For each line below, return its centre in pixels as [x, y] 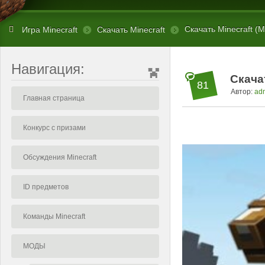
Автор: [243, 91]
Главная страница [54, 98]
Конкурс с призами [54, 127]
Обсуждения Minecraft [60, 157]
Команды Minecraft [54, 216]
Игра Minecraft [50, 30]
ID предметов [46, 187]
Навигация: [48, 69]
